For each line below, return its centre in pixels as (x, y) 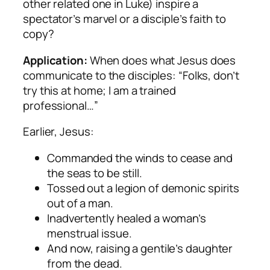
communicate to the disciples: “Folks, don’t (131, 75)
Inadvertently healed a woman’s (127, 218)
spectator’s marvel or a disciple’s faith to (124, 19)
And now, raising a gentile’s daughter (140, 248)
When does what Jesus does (163, 60)
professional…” (61, 105)
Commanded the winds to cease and (140, 158)
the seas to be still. (95, 173)
